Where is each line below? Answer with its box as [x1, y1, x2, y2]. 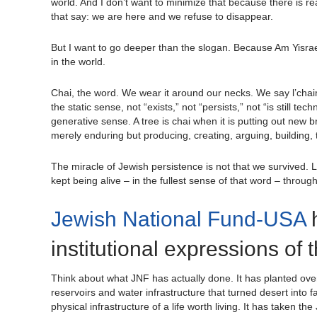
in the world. [51, 56, 105, 68]
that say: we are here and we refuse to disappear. [51, 11, 273, 23]
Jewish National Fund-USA [51, 207, 306, 231]
